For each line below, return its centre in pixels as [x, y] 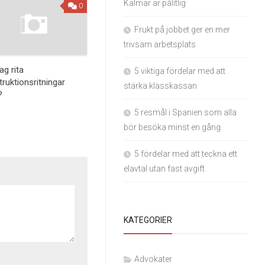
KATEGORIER [148, 220]
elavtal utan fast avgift [164, 169]
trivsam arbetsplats [160, 44]
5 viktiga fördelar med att [180, 71]
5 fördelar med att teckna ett [186, 154]
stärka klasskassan [161, 86]
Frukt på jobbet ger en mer [182, 30]
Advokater [153, 259]
